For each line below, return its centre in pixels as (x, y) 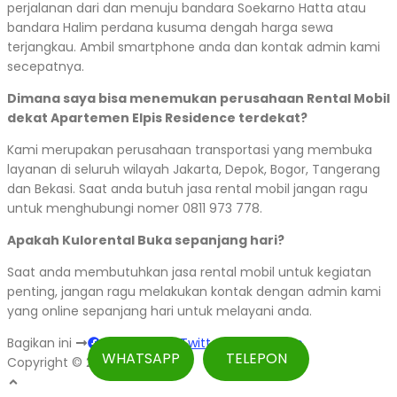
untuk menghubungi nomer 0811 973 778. (135, 209)
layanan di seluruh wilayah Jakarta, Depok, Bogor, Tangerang (194, 170)
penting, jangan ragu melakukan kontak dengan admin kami (194, 292)
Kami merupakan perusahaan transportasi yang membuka (190, 150)
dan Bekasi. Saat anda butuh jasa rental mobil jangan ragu (187, 189)
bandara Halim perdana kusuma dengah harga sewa (170, 28)
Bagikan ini (41, 343)
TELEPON (256, 358)
